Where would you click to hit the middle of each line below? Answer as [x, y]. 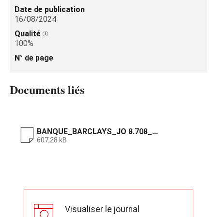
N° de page [34, 58]
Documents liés [47, 89]
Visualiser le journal [102, 209]
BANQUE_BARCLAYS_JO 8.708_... [97, 132]
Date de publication [50, 9]
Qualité [29, 34]
